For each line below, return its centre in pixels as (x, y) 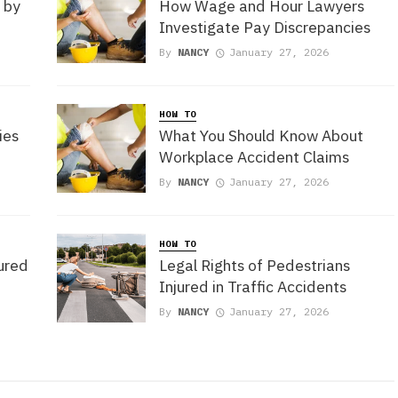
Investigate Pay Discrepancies (265, 28)
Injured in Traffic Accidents (253, 287)
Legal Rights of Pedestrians (255, 266)
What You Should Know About (261, 136)
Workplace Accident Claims (254, 157)
